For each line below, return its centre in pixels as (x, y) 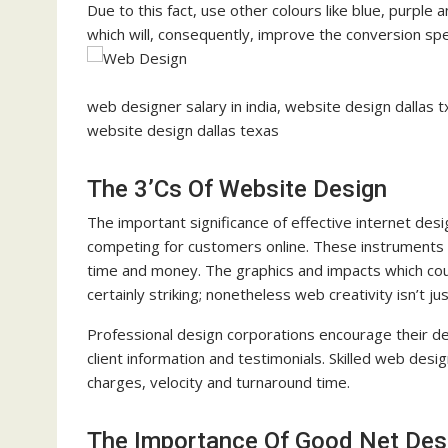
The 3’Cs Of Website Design (237, 189)
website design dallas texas (183, 130)
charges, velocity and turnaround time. (218, 382)
